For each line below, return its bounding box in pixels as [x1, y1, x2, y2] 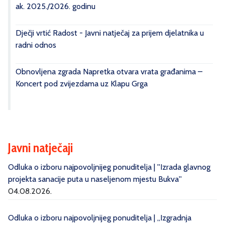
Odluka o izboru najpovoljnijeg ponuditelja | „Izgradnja [8, 213, 191, 222]
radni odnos [16, 40, 56, 50]
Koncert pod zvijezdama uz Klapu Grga [16, 79, 148, 88]
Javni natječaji [8, 140, 73, 155]
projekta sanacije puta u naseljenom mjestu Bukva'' [8, 174, 182, 184]
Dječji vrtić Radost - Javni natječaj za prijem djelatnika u [16, 28, 204, 38]
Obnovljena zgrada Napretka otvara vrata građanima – [16, 67, 202, 76]
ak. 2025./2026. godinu [16, 2, 95, 11]
